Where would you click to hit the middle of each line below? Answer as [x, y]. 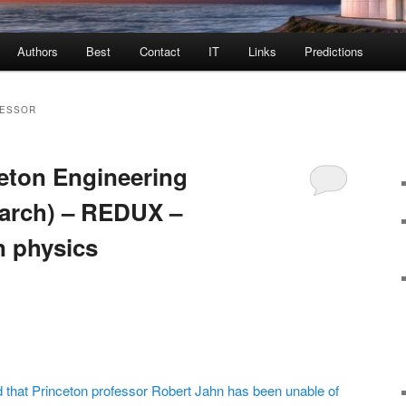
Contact [159, 51]
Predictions [334, 51]
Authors [37, 51]
